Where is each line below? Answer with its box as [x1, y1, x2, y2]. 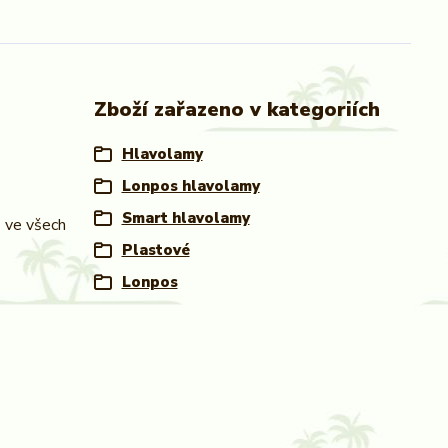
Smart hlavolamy [121, 208, 250, 228]
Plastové [121, 240, 190, 260]
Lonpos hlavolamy [121, 176, 260, 196]
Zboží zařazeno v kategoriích [93, 96, 380, 123]
